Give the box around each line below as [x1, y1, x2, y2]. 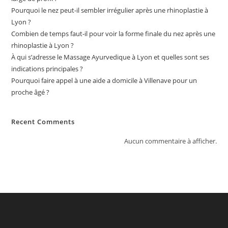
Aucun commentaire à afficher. [124, 136, 217, 146]
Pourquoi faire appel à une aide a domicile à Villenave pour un [11, 75, 197, 85]
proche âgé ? [11, 87, 50, 97]
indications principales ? [11, 64, 83, 73]
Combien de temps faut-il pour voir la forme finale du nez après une [11, 28, 216, 38]
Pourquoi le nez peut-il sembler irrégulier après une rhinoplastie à [11, 5, 209, 15]
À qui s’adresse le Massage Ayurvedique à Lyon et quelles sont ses [11, 52, 210, 62]
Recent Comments [11, 117, 75, 126]
